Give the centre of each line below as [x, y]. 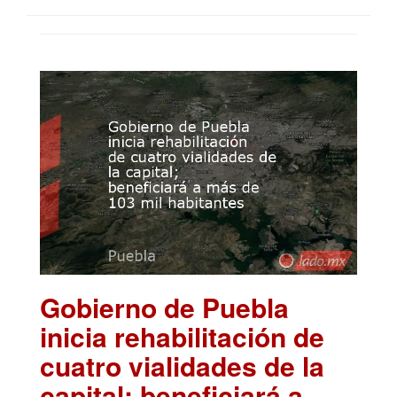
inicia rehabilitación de [182, 337]
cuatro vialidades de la [182, 366]
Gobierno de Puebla [164, 307]
